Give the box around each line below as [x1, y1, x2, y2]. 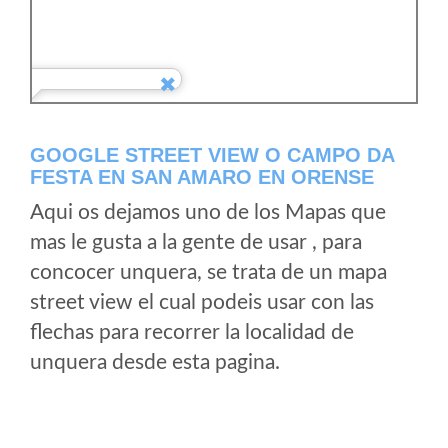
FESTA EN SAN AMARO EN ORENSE [30, 166, 374, 188]
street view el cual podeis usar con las [30, 292, 374, 313]
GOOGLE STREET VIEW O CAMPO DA [30, 144, 394, 166]
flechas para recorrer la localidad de [30, 322, 354, 343]
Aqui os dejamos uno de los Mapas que [30, 202, 386, 223]
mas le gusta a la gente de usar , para [30, 232, 362, 253]
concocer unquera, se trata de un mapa [30, 262, 387, 283]
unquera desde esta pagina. [30, 352, 280, 373]
